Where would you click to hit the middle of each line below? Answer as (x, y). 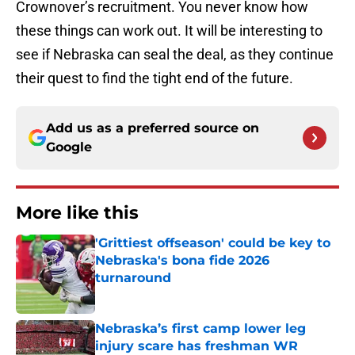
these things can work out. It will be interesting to (169, 31)
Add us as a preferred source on (153, 128)
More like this (77, 213)
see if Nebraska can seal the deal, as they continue (175, 55)
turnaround (133, 278)
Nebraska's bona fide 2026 (182, 261)
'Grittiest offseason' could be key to (213, 243)
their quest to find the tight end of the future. (155, 78)
